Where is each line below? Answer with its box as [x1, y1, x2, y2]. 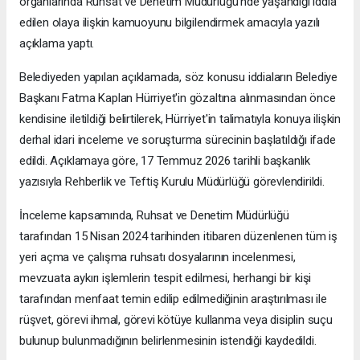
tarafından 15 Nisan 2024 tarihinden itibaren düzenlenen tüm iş [19, 228, 338, 243]
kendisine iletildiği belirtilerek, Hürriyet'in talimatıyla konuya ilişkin [19, 111, 341, 126]
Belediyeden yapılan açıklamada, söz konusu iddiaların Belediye [19, 69, 338, 84]
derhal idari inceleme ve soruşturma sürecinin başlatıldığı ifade [19, 132, 336, 147]
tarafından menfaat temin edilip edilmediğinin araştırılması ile [19, 291, 327, 306]
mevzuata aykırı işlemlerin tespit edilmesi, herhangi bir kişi [19, 270, 312, 285]
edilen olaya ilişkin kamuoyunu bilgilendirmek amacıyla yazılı [19, 14, 321, 30]
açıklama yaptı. [19, 35, 95, 51]
